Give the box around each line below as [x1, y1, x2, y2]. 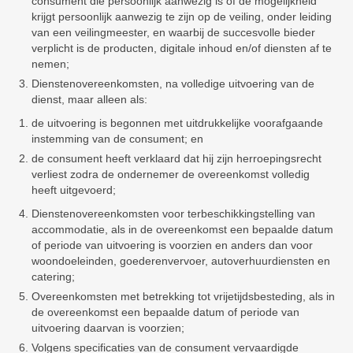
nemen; [32, 58, 69, 70]
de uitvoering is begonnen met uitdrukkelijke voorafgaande [32, 117, 323, 129]
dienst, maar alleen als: [32, 93, 147, 106]
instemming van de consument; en [32, 132, 203, 145]
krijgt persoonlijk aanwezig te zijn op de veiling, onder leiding [32, 10, 332, 23]
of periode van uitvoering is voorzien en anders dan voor [32, 239, 313, 251]
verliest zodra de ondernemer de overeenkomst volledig [32, 168, 310, 180]
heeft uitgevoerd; [32, 184, 116, 196]
